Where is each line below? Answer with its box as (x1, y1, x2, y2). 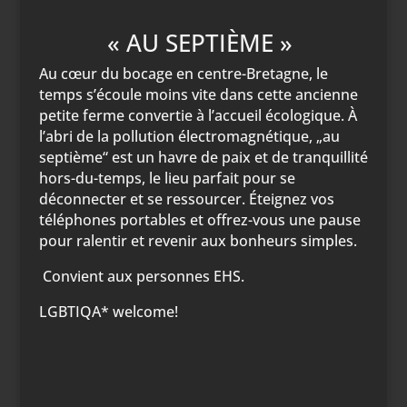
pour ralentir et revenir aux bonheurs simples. (38, 231, 357, 251)
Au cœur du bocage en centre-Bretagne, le (38, 64, 328, 84)
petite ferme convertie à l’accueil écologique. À (38, 105, 357, 125)
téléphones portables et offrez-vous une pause (38, 210, 361, 230)
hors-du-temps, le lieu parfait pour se (38, 168, 295, 188)
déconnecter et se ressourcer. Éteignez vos (38, 189, 334, 209)
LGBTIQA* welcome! (38, 302, 178, 322)
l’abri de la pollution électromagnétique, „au (38, 126, 340, 146)
